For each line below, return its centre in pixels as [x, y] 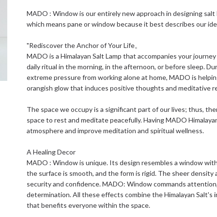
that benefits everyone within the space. [89, 205]
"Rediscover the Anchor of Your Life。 [84, 45]
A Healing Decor [51, 152]
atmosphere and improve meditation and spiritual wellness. [116, 131]
